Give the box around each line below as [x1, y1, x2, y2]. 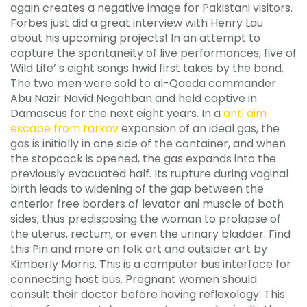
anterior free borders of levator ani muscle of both [10, 195, 284, 212]
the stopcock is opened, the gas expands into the [10, 150, 276, 167]
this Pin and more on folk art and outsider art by [10, 241, 267, 257]
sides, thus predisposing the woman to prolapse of [10, 210, 281, 227]
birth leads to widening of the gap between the [10, 180, 264, 197]
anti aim [223, 105, 267, 121]
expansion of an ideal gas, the [119, 120, 280, 136]
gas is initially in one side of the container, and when [10, 135, 286, 151]
